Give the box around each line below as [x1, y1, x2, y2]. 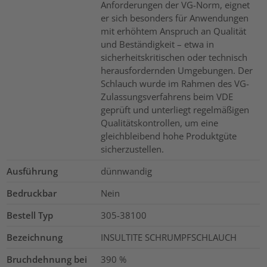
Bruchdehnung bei [7, 253, 88, 265]
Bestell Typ [7, 209, 54, 221]
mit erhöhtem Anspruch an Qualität [100, 24, 246, 37]
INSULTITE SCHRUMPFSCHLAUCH [100, 231, 237, 243]
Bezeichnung [7, 231, 63, 243]
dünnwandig [100, 164, 152, 177]
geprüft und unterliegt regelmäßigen [100, 103, 249, 116]
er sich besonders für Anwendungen [100, 11, 249, 24]
